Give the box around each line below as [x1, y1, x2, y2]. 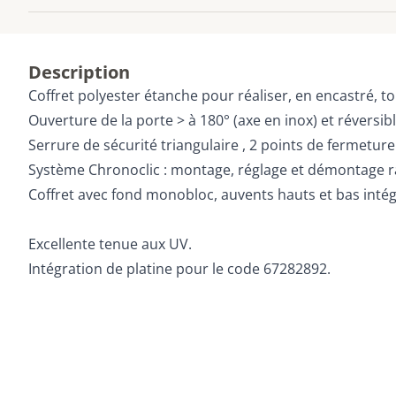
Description [28, 60, 130, 84]
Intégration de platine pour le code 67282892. [28, 259, 331, 278]
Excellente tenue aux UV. [28, 234, 192, 254]
